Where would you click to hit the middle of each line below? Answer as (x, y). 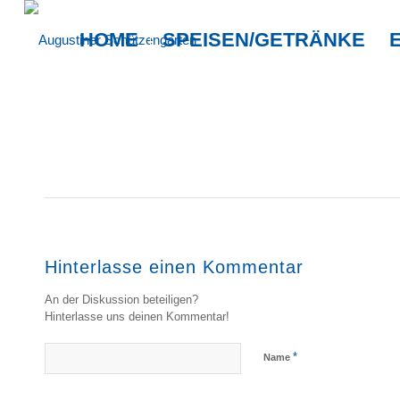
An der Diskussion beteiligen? (121, 299)
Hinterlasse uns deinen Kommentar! (137, 316)
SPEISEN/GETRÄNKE (264, 40)
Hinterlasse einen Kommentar (174, 267)
